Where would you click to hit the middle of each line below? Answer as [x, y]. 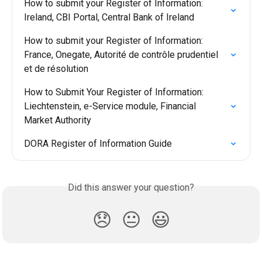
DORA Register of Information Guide [98, 143]
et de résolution [56, 68]
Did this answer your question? [131, 187]
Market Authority [58, 120]
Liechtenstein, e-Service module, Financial [111, 106]
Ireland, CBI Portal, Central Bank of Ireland [109, 17]
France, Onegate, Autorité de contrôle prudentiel [122, 54]
